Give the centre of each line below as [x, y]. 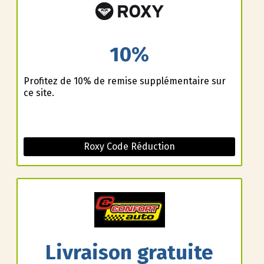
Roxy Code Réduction [129, 146]
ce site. [39, 93]
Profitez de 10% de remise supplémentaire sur [124, 81]
